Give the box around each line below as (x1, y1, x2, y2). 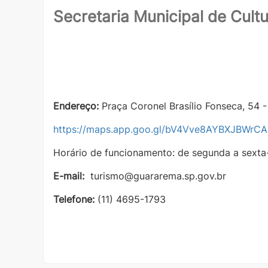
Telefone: (53, 193, 95, 205)
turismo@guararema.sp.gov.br (87, 169, 226, 182)
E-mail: (53, 169, 87, 182)
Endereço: (53, 99, 99, 112)
